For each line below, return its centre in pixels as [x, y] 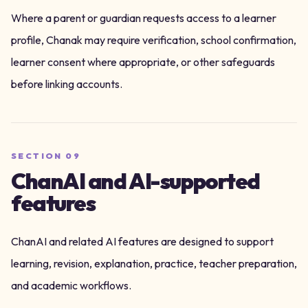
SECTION [38, 156]
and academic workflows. [71, 285]
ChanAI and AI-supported [135, 181]
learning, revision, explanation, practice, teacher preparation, [154, 263]
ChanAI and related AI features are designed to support [142, 241]
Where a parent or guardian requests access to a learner [144, 18]
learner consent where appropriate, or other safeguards [143, 62]
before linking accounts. [67, 84]
